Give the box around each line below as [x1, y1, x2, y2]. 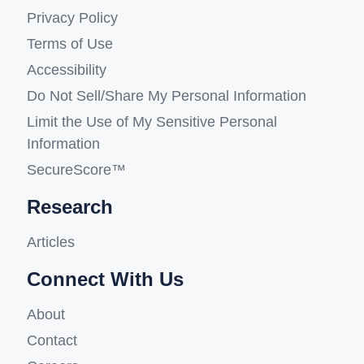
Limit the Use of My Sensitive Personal [26, 114, 277, 131]
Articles [26, 234, 75, 251]
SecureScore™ [26, 162, 126, 179]
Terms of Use [26, 36, 113, 53]
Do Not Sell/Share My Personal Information [26, 88, 306, 105]
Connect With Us [26, 268, 184, 291]
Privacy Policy [26, 10, 118, 27]
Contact [26, 332, 77, 349]
